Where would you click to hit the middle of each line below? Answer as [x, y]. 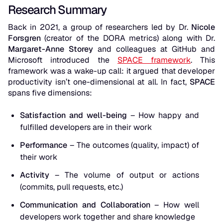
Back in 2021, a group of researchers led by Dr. [100, 27]
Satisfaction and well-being [73, 115]
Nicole [203, 27]
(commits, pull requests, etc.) [71, 187]
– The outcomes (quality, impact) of [133, 145]
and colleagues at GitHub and [154, 49]
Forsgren [24, 38]
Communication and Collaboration [85, 205]
